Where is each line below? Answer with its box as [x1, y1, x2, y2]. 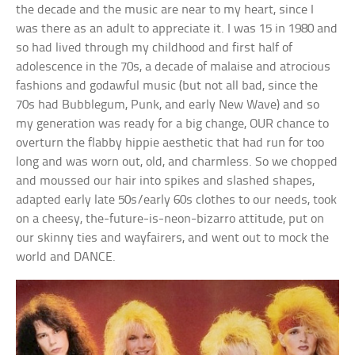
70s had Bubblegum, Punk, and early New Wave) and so [16, 98, 320, 112]
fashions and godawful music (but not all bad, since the [16, 79, 319, 93]
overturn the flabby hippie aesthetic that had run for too [16, 136, 325, 150]
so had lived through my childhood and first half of [16, 41, 293, 55]
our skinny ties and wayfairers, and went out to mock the [16, 231, 330, 245]
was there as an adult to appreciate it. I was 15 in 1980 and [16, 22, 338, 36]
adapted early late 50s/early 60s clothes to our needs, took [16, 193, 338, 207]
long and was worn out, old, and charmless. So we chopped [16, 155, 338, 169]
